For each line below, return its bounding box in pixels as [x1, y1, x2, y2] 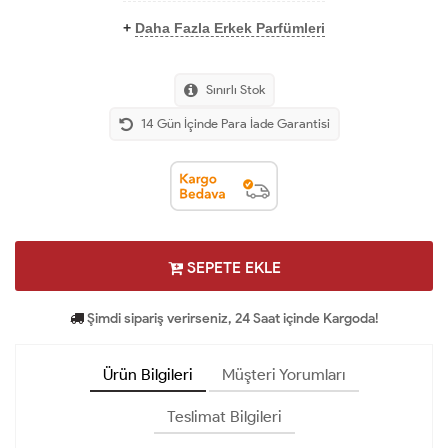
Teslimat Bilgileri [166, 406, 282, 426]
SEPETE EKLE [182, 257, 281, 277]
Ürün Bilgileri [102, 364, 193, 384]
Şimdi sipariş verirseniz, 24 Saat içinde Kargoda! [83, 309, 379, 327]
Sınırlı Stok [205, 81, 265, 97]
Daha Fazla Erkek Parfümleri [135, 19, 325, 36]
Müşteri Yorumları [221, 364, 346, 384]
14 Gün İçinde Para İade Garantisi [140, 115, 330, 131]
